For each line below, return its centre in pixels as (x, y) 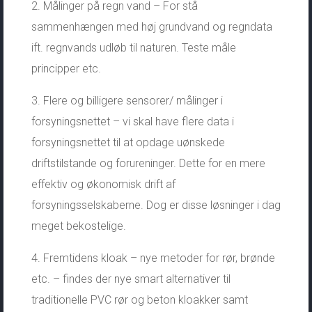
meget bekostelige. (78, 226)
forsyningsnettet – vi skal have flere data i (132, 121)
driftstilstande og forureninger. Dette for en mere (148, 163)
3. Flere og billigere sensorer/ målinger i (127, 100)
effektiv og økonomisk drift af (103, 184)
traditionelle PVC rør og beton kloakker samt (139, 299)
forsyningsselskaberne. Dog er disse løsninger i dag (156, 205)
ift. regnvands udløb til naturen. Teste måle (133, 47)
